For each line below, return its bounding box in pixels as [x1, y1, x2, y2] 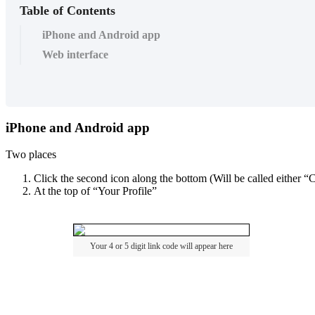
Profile [122, 185, 152, 198]
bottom [176, 172, 207, 185]
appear [195, 240, 217, 251]
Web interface [42, 48, 108, 60]
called [247, 172, 274, 185]
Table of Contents [20, 3, 115, 18]
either [276, 172, 301, 185]
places [29, 148, 56, 161]
